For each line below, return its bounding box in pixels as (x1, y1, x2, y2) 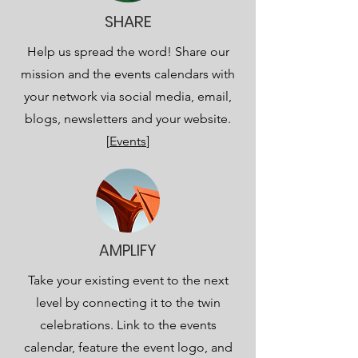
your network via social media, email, (24, 89, 232, 104)
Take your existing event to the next (27, 272, 229, 288)
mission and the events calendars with (21, 66, 235, 82)
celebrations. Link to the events (39, 317, 217, 332)
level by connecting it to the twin (35, 295, 221, 310)
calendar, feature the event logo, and (23, 340, 233, 355)
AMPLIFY (99, 240, 157, 261)
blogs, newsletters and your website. (25, 111, 231, 126)
